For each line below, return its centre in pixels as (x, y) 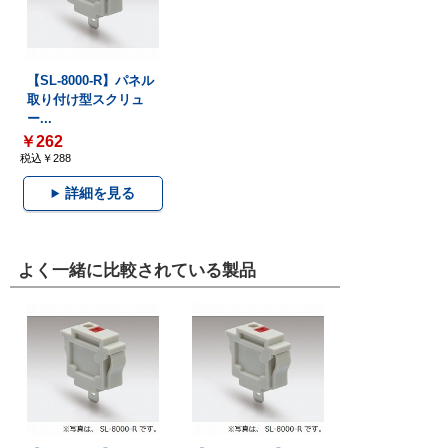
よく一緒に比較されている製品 (137, 270)
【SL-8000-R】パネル (90, 80)
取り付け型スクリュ (85, 99)
